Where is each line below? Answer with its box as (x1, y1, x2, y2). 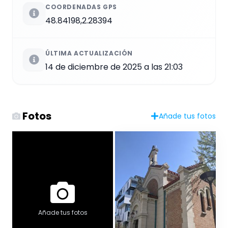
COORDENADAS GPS (45, 3, 117, 12)
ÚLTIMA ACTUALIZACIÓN (45, 49, 133, 58)
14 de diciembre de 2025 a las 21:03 (45, 61, 183, 73)
